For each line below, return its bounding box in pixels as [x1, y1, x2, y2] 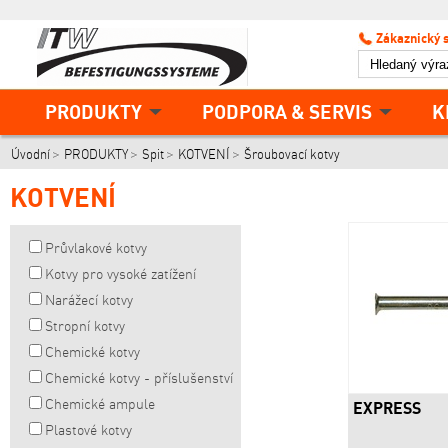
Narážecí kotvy [45, 292, 133, 308]
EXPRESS [353, 398, 421, 418]
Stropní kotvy [45, 318, 125, 334]
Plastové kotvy [45, 422, 132, 438]
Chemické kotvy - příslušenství [45, 370, 233, 386]
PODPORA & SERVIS [202, 100, 372, 123]
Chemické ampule [45, 396, 155, 412]
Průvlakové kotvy [45, 240, 147, 256]
